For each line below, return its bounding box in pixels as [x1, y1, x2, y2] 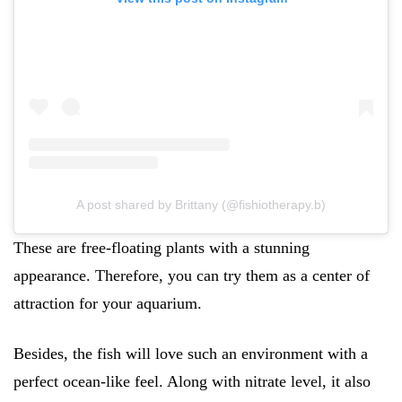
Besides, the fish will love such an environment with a [13, 345, 368, 363]
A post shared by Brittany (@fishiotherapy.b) [76, 197, 326, 213]
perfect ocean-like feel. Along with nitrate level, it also [13, 372, 371, 391]
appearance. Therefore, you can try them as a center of [13, 267, 370, 285]
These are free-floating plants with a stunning [13, 239, 310, 258]
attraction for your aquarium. [13, 294, 202, 313]
